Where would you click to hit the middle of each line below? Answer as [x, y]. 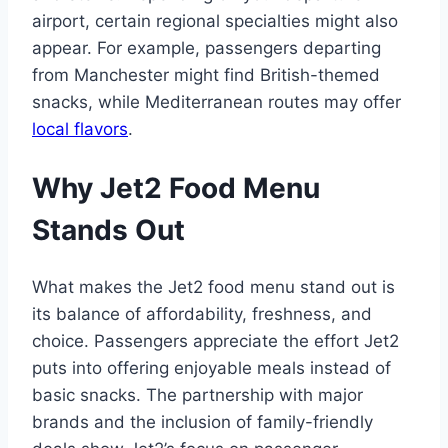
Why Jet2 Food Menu [176, 187]
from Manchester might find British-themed [206, 75]
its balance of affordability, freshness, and [202, 313]
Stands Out [108, 229]
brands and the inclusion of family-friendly [202, 421]
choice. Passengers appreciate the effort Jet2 [215, 340]
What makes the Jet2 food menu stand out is [213, 286]
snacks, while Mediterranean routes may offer [216, 102]
